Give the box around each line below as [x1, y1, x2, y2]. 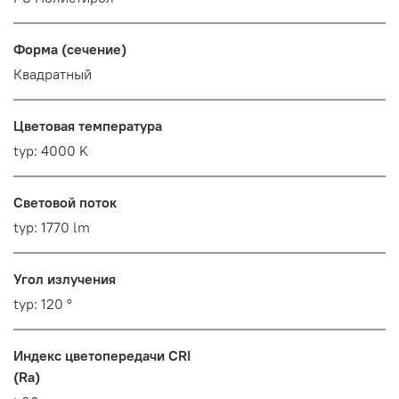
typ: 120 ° [13, 295, 72, 313]
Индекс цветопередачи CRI [13, 346, 191, 365]
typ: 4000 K [13, 142, 88, 160]
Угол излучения [13, 270, 116, 289]
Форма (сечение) [13, 40, 126, 59]
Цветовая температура [13, 117, 162, 135]
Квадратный [13, 65, 92, 84]
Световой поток [13, 193, 117, 212]
